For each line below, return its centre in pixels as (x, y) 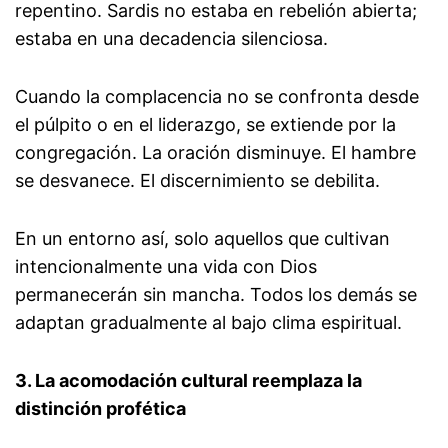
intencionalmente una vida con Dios (166, 267)
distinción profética (100, 409)
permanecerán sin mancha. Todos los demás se (216, 295)
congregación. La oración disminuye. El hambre (215, 153)
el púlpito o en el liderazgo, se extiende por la (205, 125)
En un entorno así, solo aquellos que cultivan (202, 239)
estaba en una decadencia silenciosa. (171, 39)
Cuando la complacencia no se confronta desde (217, 97)
